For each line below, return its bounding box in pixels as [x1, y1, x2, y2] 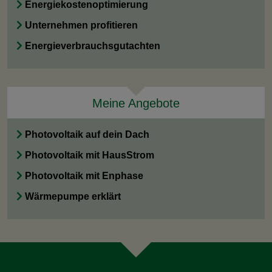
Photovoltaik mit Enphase [25, 171, 143, 181]
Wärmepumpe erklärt [25, 191, 121, 202]
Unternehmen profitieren [25, 20, 138, 30]
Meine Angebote [92, 97, 180, 110]
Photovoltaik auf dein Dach [25, 129, 149, 140]
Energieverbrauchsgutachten [25, 41, 160, 51]
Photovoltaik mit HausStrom [25, 150, 154, 160]
